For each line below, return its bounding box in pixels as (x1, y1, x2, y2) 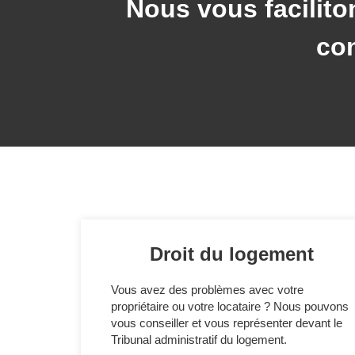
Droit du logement (149, 242, 314, 265)
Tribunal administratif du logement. (111, 332, 287, 346)
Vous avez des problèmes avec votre (111, 282, 303, 296)
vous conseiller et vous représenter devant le (111, 315, 342, 330)
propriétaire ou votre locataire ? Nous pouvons (111, 299, 349, 313)
